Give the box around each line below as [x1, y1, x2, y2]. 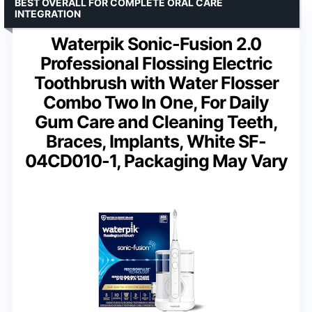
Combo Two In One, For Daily [43, 91, 269, 113]
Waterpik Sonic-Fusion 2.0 [51, 33, 261, 54]
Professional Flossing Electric [40, 52, 272, 74]
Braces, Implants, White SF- [46, 130, 266, 152]
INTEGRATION [15, 7, 81, 19]
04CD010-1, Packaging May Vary [24, 150, 288, 171]
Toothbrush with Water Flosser [33, 72, 279, 93]
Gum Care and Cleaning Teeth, [34, 111, 278, 132]
